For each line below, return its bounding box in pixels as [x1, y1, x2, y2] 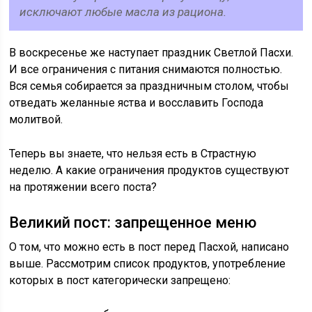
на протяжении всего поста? [9, 180, 157, 194]
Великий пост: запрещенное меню [9, 214, 257, 231]
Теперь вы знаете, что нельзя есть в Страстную [9, 147, 257, 160]
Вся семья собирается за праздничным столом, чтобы [9, 79, 290, 93]
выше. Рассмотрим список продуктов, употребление [9, 257, 286, 270]
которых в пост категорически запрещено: [9, 274, 231, 287]
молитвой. [9, 113, 63, 126]
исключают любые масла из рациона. [19, 5, 227, 19]
